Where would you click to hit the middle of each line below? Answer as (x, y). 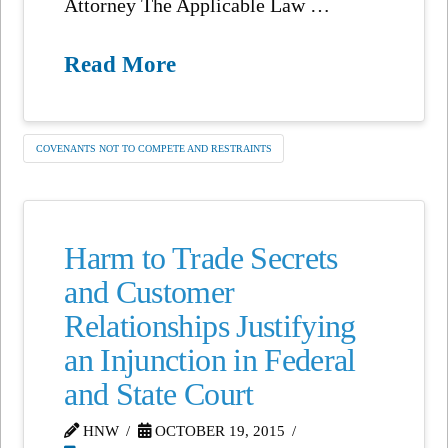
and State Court (159, 394)
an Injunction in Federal (210, 360)
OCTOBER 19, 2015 (217, 430)
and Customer (149, 292)
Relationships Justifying (210, 326)
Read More (120, 63)
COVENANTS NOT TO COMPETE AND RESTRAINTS (153, 148)
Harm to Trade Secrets (201, 258)
